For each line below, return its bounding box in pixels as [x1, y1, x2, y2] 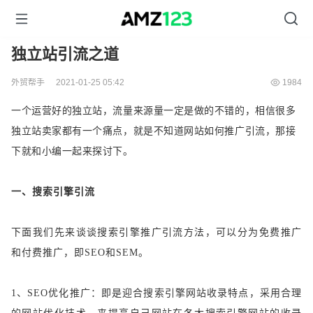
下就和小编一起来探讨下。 [11, 146, 133, 156]
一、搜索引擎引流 [11, 187, 95, 197]
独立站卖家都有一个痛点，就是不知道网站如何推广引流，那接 [11, 126, 296, 136]
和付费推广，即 [11, 247, 85, 258]
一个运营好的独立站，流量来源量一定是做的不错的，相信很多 [11, 105, 296, 116]
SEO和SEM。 [85, 247, 149, 258]
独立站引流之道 [11, 45, 119, 63]
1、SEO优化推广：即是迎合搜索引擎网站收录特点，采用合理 [11, 288, 302, 298]
